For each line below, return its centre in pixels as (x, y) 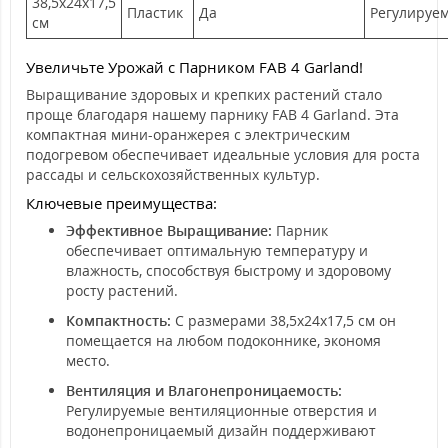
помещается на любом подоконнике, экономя (223, 340)
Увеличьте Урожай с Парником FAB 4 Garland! (194, 67)
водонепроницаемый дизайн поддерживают (221, 430)
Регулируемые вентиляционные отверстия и (221, 410)
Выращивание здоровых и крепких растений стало (204, 94)
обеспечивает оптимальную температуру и (217, 250)
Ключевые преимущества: (121, 203)
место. (88, 360)
